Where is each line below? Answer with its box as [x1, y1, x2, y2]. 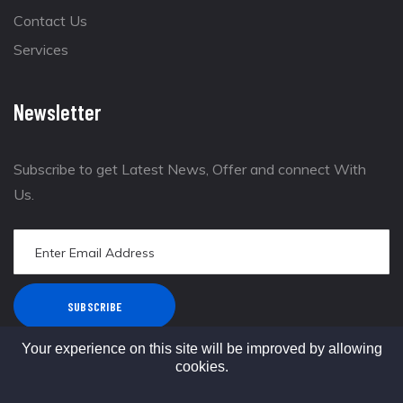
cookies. [175, 359, 228, 374]
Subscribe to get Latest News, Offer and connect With [13, 160, 366, 178]
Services [13, 40, 68, 58]
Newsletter [13, 99, 101, 125]
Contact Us [13, 12, 87, 30]
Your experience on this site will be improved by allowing [21, 341, 382, 356]
